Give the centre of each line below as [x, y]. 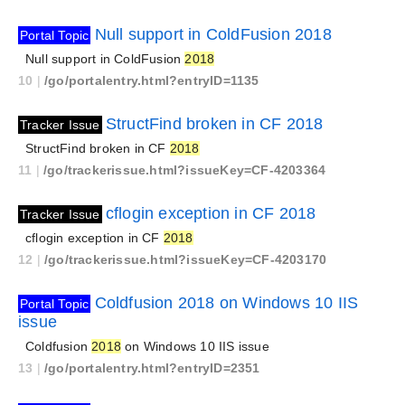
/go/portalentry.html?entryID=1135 [152, 80]
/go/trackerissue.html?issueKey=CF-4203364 [185, 170]
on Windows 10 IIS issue [195, 346]
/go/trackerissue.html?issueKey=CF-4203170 [186, 259]
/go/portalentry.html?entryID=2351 [152, 368]
